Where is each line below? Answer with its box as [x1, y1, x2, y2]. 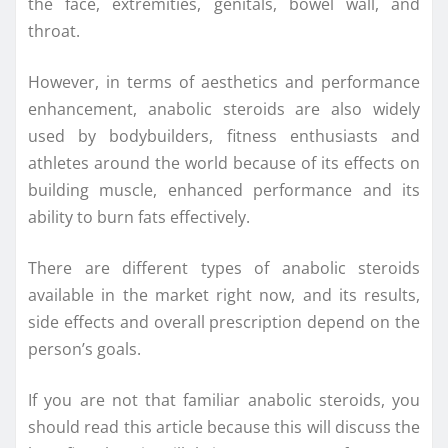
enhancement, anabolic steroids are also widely [28, 97, 420, 120]
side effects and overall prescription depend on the [28, 310, 420, 333]
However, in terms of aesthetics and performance [28, 70, 420, 93]
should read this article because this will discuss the [28, 415, 420, 438]
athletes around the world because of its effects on [28, 151, 420, 174]
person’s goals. [28, 337, 141, 360]
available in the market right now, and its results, [28, 283, 420, 306]
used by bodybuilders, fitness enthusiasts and [28, 124, 420, 147]
